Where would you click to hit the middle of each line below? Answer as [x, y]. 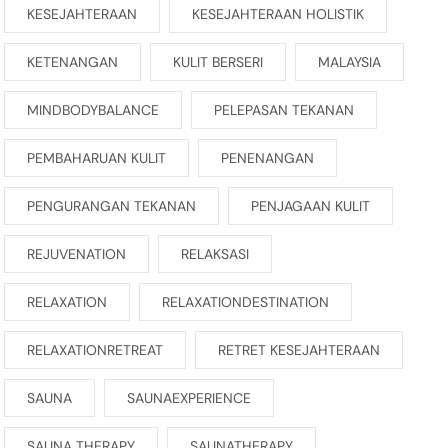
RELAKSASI [214, 254]
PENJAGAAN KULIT [310, 206]
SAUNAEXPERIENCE [188, 398]
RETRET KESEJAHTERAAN [298, 350]
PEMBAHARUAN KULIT [96, 158]
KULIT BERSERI [217, 62]
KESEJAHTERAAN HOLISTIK [277, 14]
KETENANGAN [72, 62]
